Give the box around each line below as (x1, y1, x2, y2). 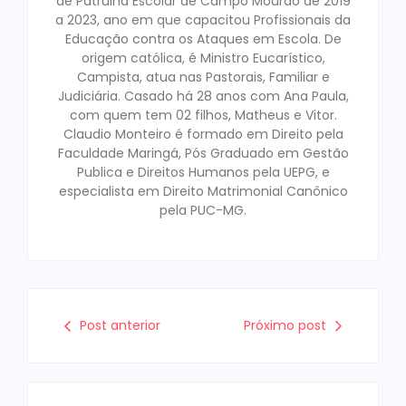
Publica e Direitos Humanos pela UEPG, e (76, 162, 330, 181)
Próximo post (244, 316, 326, 335)
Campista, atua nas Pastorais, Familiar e (76, 67, 330, 86)
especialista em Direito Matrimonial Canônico (58, 181, 348, 200)
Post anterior (80, 316, 160, 335)
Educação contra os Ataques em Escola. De (64, 29, 342, 48)
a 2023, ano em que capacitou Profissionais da (55, 10, 351, 29)
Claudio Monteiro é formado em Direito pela (63, 124, 343, 143)
